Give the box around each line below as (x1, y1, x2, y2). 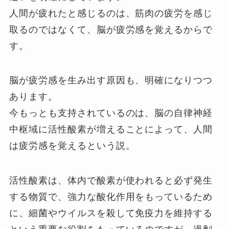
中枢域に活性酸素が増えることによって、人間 (9, 124, 213, 135)
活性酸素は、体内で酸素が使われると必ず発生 (9, 175, 213, 186)
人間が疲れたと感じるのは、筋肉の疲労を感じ (9, 8, 213, 18)
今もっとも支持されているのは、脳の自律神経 (9, 108, 213, 119)
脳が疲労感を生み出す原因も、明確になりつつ (9, 75, 213, 86)
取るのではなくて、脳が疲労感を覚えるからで (9, 24, 213, 35)
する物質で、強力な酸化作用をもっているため (9, 192, 213, 202)
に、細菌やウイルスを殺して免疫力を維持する (9, 208, 213, 219)
